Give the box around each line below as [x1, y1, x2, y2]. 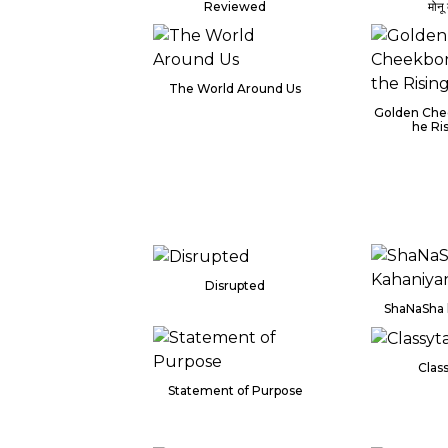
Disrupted [205, 277, 266, 293]
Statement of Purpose [167, 382, 303, 398]
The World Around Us [169, 80, 302, 96]
